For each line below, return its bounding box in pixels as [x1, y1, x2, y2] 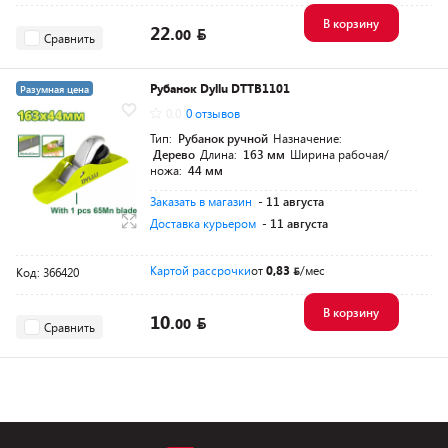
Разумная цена [20, 82, 89, 96]
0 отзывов [186, 105, 240, 121]
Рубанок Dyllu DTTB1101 [150, 80, 290, 96]
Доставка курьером [150, 215, 256, 231]
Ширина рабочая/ [290, 146, 389, 162]
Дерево [153, 146, 195, 162]
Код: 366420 [16, 264, 79, 280]
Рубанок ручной [178, 130, 268, 146]
